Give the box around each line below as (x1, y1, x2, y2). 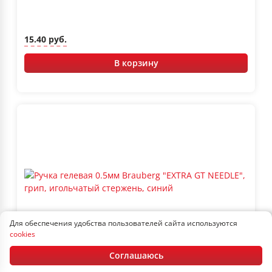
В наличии (203, 247, 248, 259)
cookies (10, 229, 35, 239)
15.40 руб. (24, 33, 67, 46)
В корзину (114, 56, 158, 69)
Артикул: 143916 (24, 248, 83, 259)
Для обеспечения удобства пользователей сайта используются (10, 218, 237, 228)
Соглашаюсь (109, 250, 163, 261)
